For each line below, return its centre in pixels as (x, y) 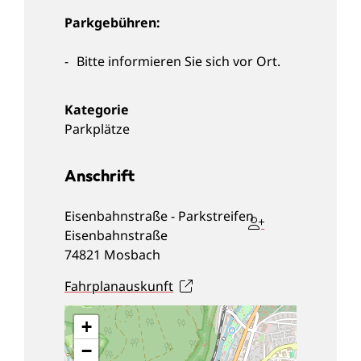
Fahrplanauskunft (119, 286)
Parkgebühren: (112, 22)
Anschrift (100, 175)
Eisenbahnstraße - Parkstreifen (159, 216)
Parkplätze (97, 129)
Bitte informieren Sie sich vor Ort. (178, 61)
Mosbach (132, 254)
